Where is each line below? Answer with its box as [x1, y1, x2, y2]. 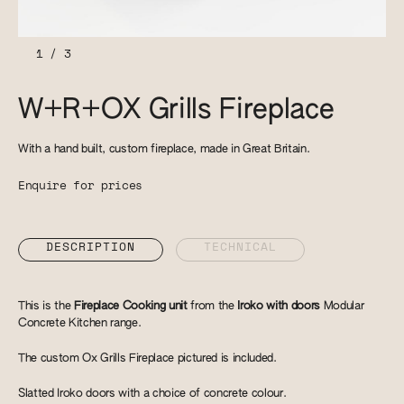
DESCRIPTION [46, 241, 135, 253]
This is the [18, 300, 74, 312]
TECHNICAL [203, 241, 277, 253]
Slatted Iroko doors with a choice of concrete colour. [18, 388, 287, 399]
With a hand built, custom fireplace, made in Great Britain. [18, 143, 310, 155]
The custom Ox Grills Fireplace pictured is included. [18, 353, 277, 364]
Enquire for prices [18, 180, 142, 192]
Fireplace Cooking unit [74, 300, 188, 312]
